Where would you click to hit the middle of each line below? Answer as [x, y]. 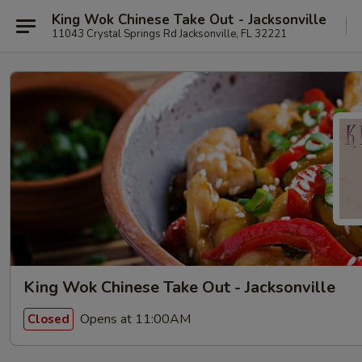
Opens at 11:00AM [134, 319]
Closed [48, 319]
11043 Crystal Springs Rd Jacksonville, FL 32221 [169, 34]
